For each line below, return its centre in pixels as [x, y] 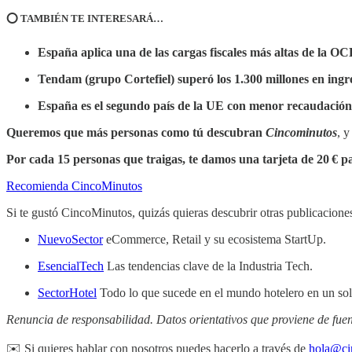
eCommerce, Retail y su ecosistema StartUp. [214, 240]
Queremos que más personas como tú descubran [136, 133]
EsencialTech [71, 266]
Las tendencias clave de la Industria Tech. [208, 266]
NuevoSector [70, 240]
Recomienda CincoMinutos [74, 186]
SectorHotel [67, 293]
